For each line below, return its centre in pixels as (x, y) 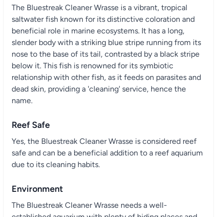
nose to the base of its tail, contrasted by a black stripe (106, 54)
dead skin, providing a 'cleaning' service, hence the (99, 89)
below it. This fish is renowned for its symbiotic (93, 65)
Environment (37, 189)
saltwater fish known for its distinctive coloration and (103, 19)
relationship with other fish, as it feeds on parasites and (106, 77)
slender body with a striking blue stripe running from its (106, 42)
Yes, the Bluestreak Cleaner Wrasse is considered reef (104, 141)
